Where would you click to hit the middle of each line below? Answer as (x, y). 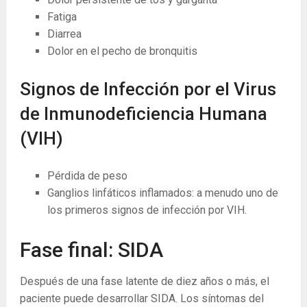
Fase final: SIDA (91, 249)
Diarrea (64, 34)
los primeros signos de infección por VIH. (147, 210)
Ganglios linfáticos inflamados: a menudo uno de (162, 193)
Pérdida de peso (87, 175)
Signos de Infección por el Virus (148, 89)
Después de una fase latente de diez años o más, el (144, 281)
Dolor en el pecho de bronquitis (122, 51)
